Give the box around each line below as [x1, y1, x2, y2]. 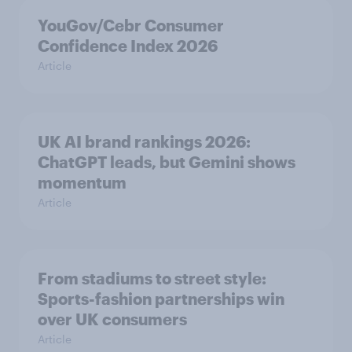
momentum [38, 173, 126, 192]
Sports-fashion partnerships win [38, 289, 284, 308]
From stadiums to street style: [38, 269, 266, 288]
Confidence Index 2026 [38, 36, 218, 55]
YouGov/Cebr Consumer [38, 16, 224, 35]
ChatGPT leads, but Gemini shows [38, 152, 295, 171]
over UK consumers [38, 310, 187, 328]
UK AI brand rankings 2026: [38, 132, 251, 151]
